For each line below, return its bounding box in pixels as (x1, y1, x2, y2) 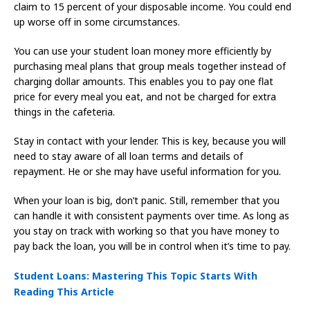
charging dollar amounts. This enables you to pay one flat (14, 75, 273, 89)
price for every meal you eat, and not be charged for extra (14, 90, 276, 104)
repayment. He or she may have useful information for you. (14, 165, 281, 179)
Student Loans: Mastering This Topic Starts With (14, 269, 257, 283)
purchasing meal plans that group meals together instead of (14, 60, 286, 73)
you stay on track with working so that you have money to (14, 224, 280, 238)
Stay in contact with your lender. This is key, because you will (14, 134, 286, 148)
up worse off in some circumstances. (14, 15, 180, 29)
